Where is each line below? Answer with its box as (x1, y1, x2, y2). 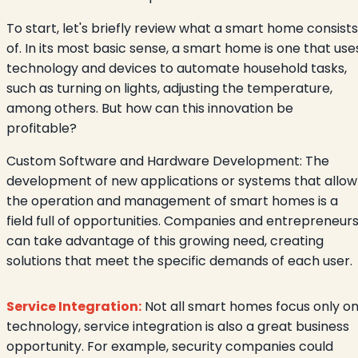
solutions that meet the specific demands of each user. (6, 252, 352, 271)
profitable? (6, 119, 77, 138)
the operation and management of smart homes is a (6, 192, 338, 211)
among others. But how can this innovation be (6, 99, 293, 118)
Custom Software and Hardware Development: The (6, 152, 329, 171)
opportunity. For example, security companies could (6, 337, 333, 356)
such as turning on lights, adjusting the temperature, (6, 79, 332, 98)
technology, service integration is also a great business (6, 317, 349, 336)
